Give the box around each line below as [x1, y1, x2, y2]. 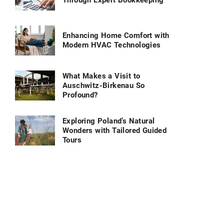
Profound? [62, 90, 98, 99]
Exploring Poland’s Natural [62, 116, 155, 125]
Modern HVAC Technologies [62, 40, 161, 50]
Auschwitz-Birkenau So [62, 80, 145, 90]
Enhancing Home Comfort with [62, 31, 169, 40]
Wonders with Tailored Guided [62, 125, 167, 135]
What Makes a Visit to [62, 71, 140, 80]
